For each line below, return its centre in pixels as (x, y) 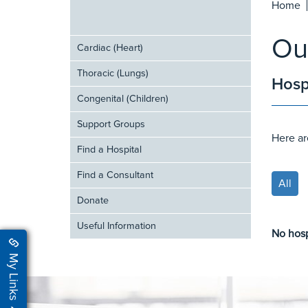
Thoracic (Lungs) (113, 74)
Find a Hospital (109, 150)
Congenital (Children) (123, 99)
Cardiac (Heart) (110, 48)
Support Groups (111, 124)
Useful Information (117, 226)
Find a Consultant (115, 175)
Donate (93, 201)
